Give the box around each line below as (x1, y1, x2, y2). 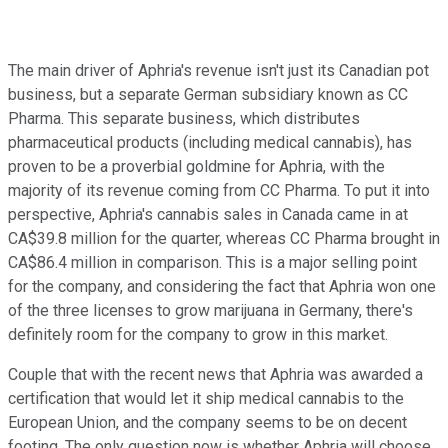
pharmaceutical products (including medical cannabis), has (8, 132, 412, 152)
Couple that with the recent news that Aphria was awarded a (8, 364, 423, 384)
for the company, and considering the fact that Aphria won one (8, 276, 436, 296)
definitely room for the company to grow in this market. (8, 324, 388, 344)
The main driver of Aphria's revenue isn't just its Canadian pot (8, 60, 429, 80)
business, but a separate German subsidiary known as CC (8, 84, 408, 104)
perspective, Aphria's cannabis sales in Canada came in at (8, 204, 408, 224)
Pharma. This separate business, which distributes (8, 108, 360, 128)
